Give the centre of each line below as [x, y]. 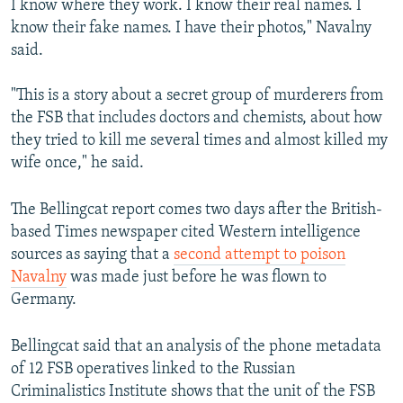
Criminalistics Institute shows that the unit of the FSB [193, 391]
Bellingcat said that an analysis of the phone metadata [196, 346]
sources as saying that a [92, 255]
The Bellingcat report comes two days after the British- [197, 210]
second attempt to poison [260, 255]
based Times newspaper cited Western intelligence [186, 232]
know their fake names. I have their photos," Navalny [191, 28]
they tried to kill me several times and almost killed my [199, 140]
